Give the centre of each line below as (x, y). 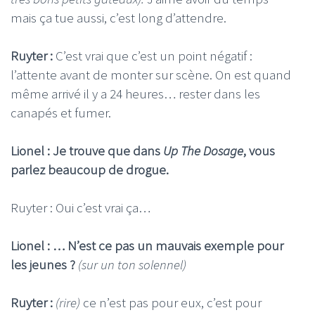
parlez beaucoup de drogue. (90, 169)
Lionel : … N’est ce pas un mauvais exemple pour (147, 245)
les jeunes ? (44, 264)
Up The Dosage (203, 150)
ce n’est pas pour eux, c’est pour (171, 302)
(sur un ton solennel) (132, 264)
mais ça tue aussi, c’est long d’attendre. (118, 17)
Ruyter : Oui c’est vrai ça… (81, 207)
